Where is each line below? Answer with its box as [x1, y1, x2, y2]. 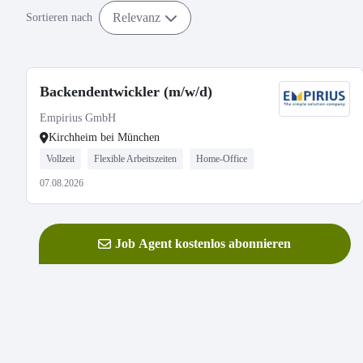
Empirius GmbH [40, 112, 116, 124]
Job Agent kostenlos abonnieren [115, 237, 292, 250]
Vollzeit [46, 153, 75, 164]
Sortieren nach [26, 11, 92, 23]
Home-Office [196, 153, 247, 164]
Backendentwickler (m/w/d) [40, 83, 212, 100]
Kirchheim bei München [49, 131, 160, 143]
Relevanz [113, 10, 160, 24]
